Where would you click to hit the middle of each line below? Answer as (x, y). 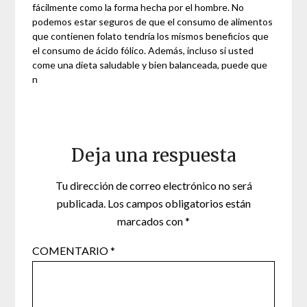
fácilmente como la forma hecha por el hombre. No (138, 8)
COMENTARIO (72, 251)
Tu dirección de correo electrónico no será (153, 186)
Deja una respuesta (153, 156)
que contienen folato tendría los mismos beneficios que (151, 36)
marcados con (151, 221)
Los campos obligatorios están (179, 204)
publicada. (81, 204)
